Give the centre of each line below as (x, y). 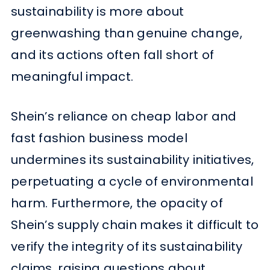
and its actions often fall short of (112, 55)
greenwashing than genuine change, (126, 33)
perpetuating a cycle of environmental (132, 181)
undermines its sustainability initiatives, (132, 159)
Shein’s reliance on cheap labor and (124, 116)
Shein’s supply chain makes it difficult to (135, 224)
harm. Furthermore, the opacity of (117, 203)
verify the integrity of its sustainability (127, 246)
